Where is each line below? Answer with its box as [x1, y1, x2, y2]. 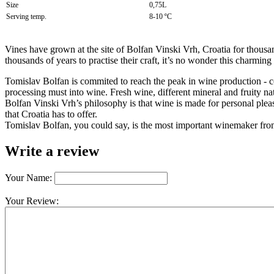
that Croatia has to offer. [5, 109, 100, 120]
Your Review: [5, 196, 59, 207]
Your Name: [5, 172, 52, 183]
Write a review [5, 143, 99, 160]
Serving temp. [6, 12, 46, 21]
